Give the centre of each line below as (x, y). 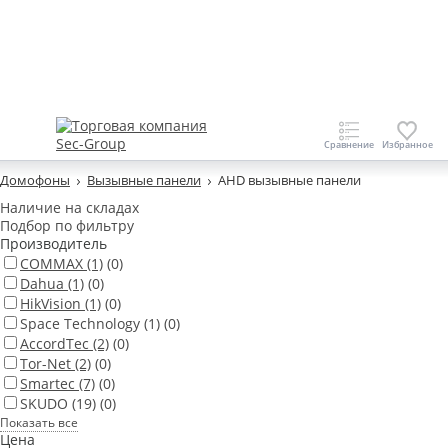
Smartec (47, 384)
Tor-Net (45, 364)
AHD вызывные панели (289, 180)
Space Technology (80, 324)
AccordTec (54, 344)
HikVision (50, 304)
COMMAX (51, 264)
